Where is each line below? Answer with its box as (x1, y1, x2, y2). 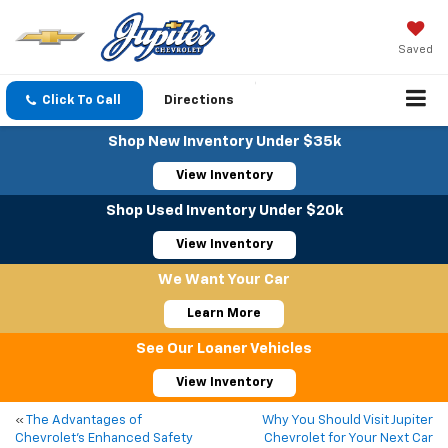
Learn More (187, 307, 261, 321)
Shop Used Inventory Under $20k (105, 203, 343, 219)
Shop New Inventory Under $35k (107, 134, 341, 150)
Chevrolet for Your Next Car (264, 432, 433, 446)
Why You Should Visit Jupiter (262, 414, 433, 428)
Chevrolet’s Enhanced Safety (15, 432, 193, 446)
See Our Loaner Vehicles (136, 341, 312, 357)
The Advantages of (26, 414, 142, 428)
